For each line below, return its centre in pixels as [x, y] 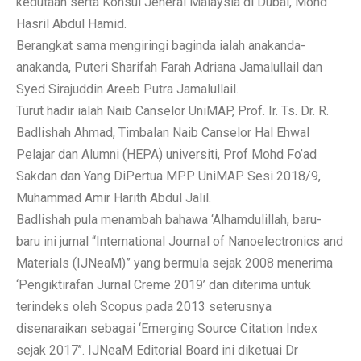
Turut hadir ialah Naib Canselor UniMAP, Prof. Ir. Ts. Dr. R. [172, 110]
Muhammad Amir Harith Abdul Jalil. [114, 197]
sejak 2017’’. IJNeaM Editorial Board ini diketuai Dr [157, 350]
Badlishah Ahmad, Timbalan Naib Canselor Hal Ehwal [163, 132]
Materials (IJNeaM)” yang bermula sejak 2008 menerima [174, 263]
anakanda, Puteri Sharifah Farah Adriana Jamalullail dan [169, 67]
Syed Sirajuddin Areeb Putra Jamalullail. [127, 89]
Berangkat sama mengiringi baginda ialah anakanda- [161, 45]
